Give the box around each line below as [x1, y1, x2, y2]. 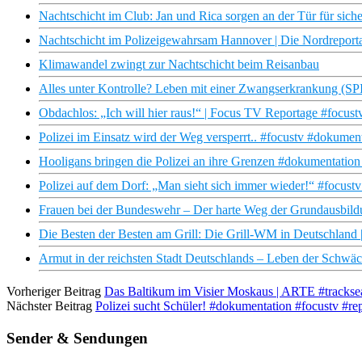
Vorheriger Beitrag [6, 284, 101, 299]
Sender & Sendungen [6, 329, 148, 347]
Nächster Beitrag [6, 299, 92, 314]
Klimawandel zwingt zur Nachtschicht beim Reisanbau [39, 57, 319, 72]
